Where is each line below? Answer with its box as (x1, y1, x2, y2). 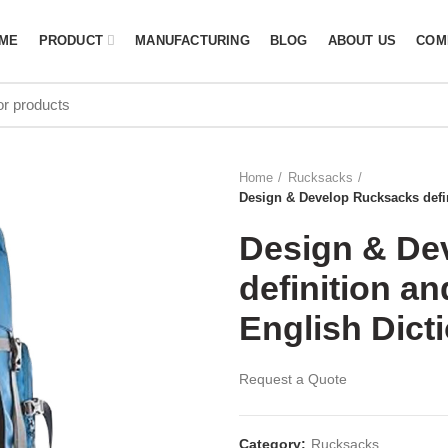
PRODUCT (38, 33, 103, 49)
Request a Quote (239, 370, 347, 387)
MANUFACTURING (135, 33, 250, 49)
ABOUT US (327, 33, 397, 49)
